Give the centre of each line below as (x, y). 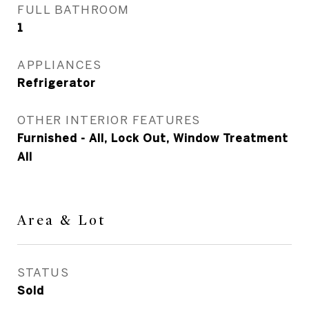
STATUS (43, 272)
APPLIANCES (59, 64)
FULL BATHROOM (73, 9)
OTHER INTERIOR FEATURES (109, 120)
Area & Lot (61, 220)
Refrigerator (57, 83)
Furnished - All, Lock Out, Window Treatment (153, 138)
